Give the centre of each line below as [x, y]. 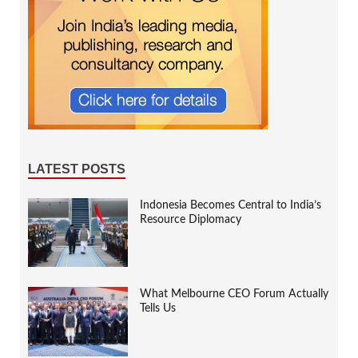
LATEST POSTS [77, 169]
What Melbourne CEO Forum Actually [234, 294]
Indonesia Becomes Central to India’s [231, 206]
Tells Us [158, 309]
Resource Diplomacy [191, 220]
